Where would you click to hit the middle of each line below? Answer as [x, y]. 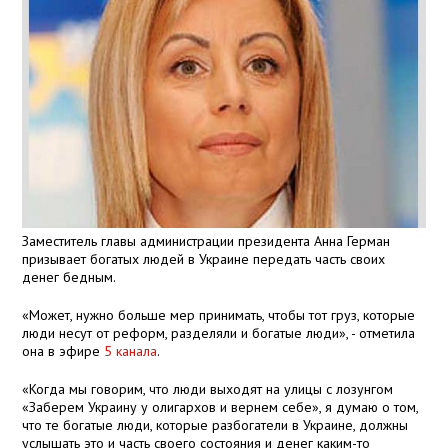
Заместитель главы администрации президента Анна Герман [206, 241]
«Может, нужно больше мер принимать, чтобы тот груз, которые [219, 315]
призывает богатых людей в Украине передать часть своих [204, 259]
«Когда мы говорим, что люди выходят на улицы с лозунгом [208, 389]
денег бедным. [69, 277]
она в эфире [63, 351]
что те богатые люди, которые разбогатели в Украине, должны [215, 425]
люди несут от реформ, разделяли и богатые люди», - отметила [219, 333]
